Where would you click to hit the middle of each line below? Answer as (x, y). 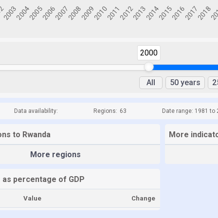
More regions (55, 154)
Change (143, 198)
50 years (185, 82)
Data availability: (36, 111)
